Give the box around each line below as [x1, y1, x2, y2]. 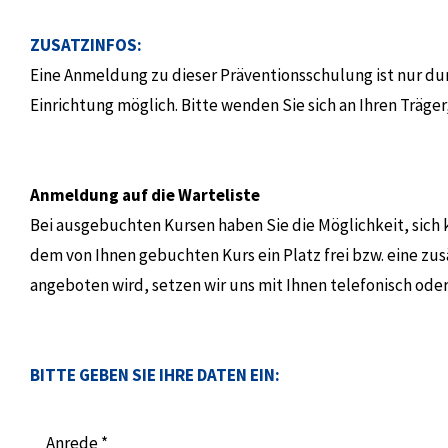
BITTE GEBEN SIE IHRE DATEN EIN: [30, 364, 280, 386]
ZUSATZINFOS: [30, 34, 142, 56]
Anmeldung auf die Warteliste [30, 184, 260, 206]
